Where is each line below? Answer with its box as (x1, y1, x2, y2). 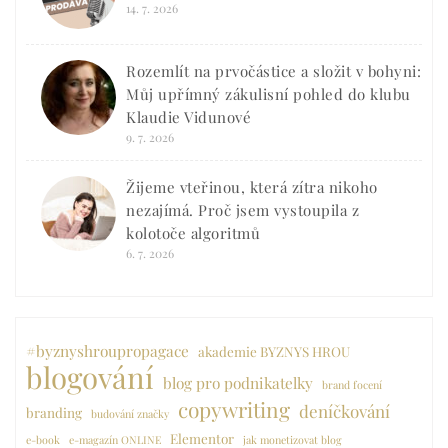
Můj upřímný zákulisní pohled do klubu (126, 84, 411, 105)
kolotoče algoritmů (126, 223, 260, 244)
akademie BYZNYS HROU (198, 342, 350, 361)
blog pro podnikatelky (163, 372, 313, 394)
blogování (26, 357, 154, 397)
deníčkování (299, 400, 390, 423)
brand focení (322, 377, 382, 393)
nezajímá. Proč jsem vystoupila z (126, 200, 359, 221)
